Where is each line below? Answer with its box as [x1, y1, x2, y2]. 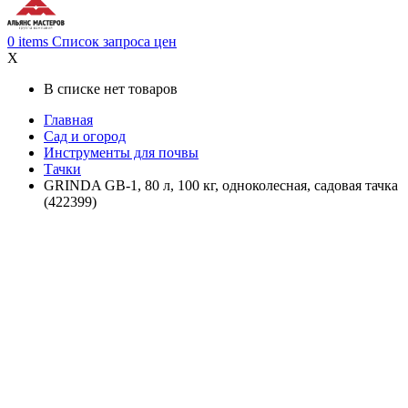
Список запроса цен [52, 34, 177, 50]
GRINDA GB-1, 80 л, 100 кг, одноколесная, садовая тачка [44, 178, 398, 194]
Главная [44, 112, 93, 128]
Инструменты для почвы [44, 145, 199, 161]
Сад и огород [44, 128, 126, 145]
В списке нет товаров [44, 81, 178, 97]
